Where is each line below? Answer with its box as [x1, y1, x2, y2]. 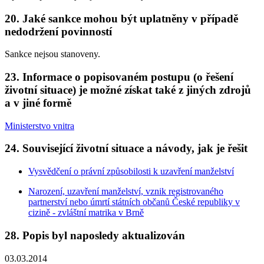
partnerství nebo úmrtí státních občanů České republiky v [28, 197, 240, 207]
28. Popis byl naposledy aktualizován [5, 229, 185, 242]
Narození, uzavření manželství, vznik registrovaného [28, 186, 223, 197]
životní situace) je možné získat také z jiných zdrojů [5, 83, 251, 96]
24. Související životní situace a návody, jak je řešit [5, 142, 247, 155]
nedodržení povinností [5, 25, 112, 38]
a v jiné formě [5, 96, 71, 109]
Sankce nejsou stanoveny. [5, 49, 100, 60]
